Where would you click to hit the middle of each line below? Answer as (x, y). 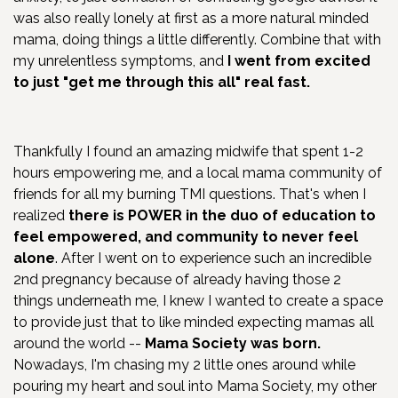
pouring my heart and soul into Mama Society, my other (195, 386)
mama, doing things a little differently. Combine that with (197, 39)
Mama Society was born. (233, 343)
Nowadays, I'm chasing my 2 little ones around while (184, 364)
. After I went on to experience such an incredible (213, 258)
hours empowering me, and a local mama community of (198, 172)
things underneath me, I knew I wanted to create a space (198, 300)
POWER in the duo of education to (252, 215)
